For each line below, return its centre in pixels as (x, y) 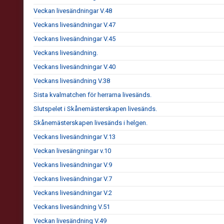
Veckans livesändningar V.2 (73, 193)
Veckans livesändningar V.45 (74, 39)
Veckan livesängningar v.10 (72, 151)
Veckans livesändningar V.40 (74, 67)
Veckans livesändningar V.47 (74, 25)
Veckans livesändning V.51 (72, 207)
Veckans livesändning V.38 (72, 81)
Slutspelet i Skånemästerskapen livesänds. (95, 109)
